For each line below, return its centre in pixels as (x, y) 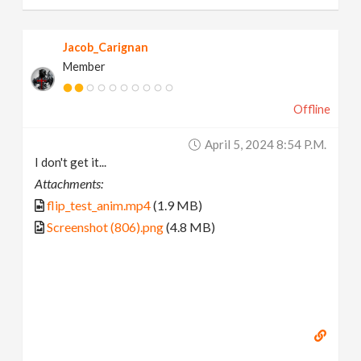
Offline (311, 110)
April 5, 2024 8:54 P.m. (265, 145)
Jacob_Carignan (106, 48)
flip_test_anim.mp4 (99, 205)
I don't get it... (71, 162)
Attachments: (69, 184)
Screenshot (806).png (106, 227)
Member (85, 67)
